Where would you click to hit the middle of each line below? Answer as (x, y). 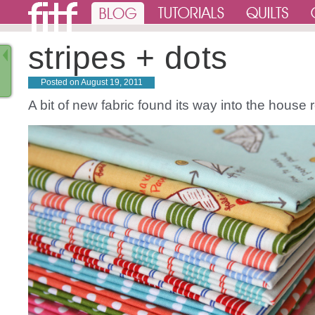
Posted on (60, 82)
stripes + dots (128, 58)
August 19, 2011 (111, 82)
